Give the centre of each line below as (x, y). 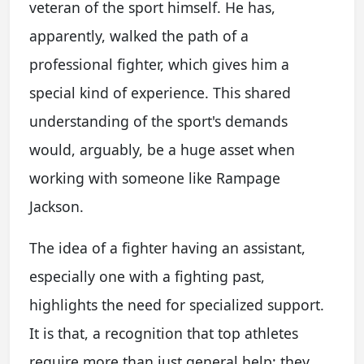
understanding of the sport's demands (158, 121)
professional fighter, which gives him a (159, 64)
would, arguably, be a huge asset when (162, 149)
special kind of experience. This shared (160, 93)
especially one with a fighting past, (147, 276)
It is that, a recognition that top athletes (164, 333)
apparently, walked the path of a (139, 36)
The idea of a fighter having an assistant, (167, 248)
